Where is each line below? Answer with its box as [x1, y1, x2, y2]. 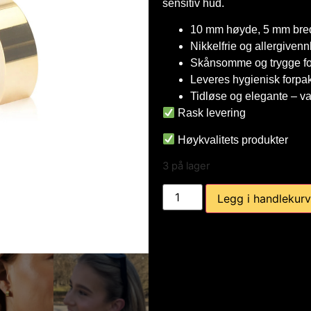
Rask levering [175, 107, 246, 119]
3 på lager [162, 160, 210, 173]
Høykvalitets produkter [175, 133, 289, 146]
